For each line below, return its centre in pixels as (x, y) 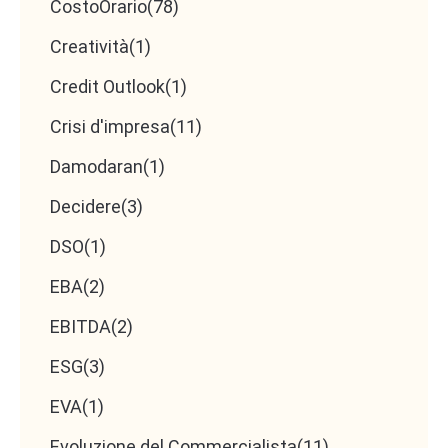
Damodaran (96, 167)
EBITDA (80, 327)
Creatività (89, 47)
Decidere (85, 207)
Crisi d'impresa (110, 127)
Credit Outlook (107, 87)
